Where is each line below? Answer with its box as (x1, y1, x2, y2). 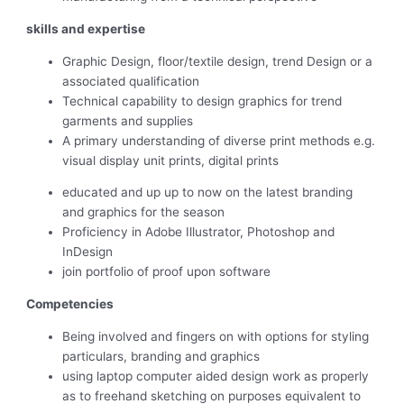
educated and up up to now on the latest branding (62, 185, 353, 200)
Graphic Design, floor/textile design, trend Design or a (62, 53, 373, 69)
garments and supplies (62, 113, 194, 128)
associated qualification (62, 73, 200, 88)
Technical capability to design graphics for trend (62, 93, 343, 108)
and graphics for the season (62, 205, 225, 220)
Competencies (26, 296, 115, 311)
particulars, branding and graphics (62, 348, 261, 363)
